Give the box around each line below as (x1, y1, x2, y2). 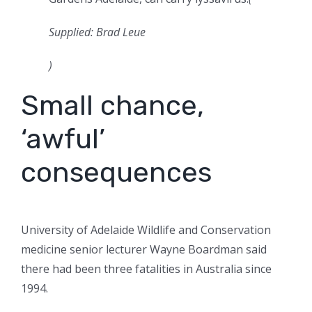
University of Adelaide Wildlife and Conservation (21, 222, 271, 238)
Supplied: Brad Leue (49, 24, 146, 40)
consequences (21, 156, 212, 189)
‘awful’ (21, 123, 105, 156)
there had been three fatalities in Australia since (21, 261, 272, 277)
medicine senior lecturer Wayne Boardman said (21, 242, 267, 258)
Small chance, (21, 89, 204, 123)
